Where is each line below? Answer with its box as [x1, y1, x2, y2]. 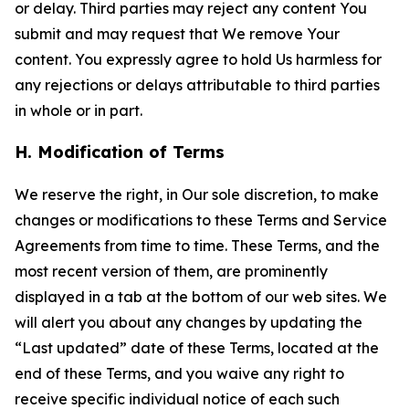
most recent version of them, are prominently [15, 262, 328, 280]
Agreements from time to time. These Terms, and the [15, 236, 380, 255]
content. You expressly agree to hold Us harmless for [15, 50, 382, 68]
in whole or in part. [15, 101, 142, 120]
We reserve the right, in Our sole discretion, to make [15, 185, 379, 204]
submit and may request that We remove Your [15, 25, 340, 43]
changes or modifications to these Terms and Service [15, 211, 387, 229]
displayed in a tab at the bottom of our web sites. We [15, 288, 387, 306]
